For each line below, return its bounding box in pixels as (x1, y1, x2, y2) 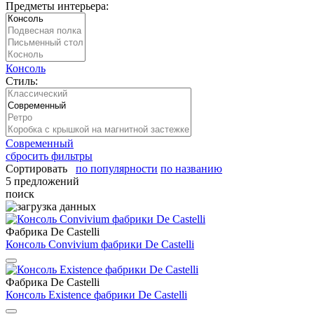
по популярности (76, 162, 158, 175)
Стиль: (6, 74, 38, 87)
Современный (6, 137, 74, 149)
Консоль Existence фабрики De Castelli (6, 288, 187, 301)
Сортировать (6, 162, 73, 175)
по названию (161, 162, 222, 175)
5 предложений (6, 175, 79, 187)
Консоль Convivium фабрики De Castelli (6, 238, 194, 250)
